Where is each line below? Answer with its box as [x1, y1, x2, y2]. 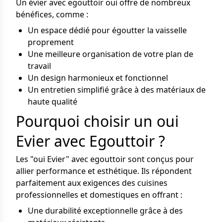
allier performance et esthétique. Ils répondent [16, 166, 192, 176]
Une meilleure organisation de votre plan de [28, 49, 193, 59]
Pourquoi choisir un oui [16, 111, 179, 131]
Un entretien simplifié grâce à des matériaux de [28, 84, 206, 95]
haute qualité [28, 96, 77, 107]
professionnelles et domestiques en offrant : [16, 189, 182, 200]
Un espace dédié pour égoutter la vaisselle [28, 25, 187, 36]
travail [28, 60, 51, 71]
